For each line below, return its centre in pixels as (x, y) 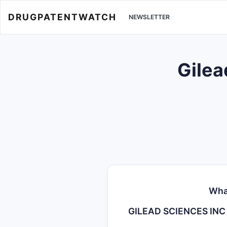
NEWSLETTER (149, 17)
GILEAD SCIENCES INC (177, 211)
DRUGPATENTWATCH (62, 17)
